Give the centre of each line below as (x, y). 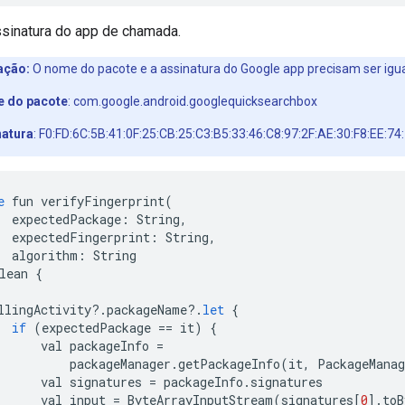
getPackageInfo (229, 363)
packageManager (120, 363)
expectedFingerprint (81, 237)
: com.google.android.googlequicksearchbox (193, 101)
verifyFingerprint (103, 201)
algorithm (45, 255)
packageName (147, 309)
